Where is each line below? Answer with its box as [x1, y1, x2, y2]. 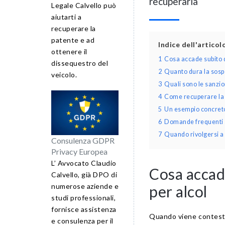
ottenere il [51, 47, 87, 56]
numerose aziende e [51, 182, 119, 191]
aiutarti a [51, 12, 81, 21]
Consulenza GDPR [51, 136, 115, 146]
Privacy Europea [51, 147, 107, 157]
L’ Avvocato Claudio [51, 159, 117, 168]
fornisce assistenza [51, 205, 117, 214]
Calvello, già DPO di [51, 170, 117, 179]
